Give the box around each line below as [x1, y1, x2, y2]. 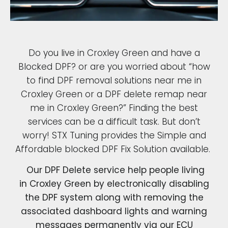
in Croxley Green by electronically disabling [19, 178, 209, 190]
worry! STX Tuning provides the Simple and [22, 129, 206, 142]
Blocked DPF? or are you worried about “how [18, 61, 210, 73]
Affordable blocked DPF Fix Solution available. [15, 143, 213, 156]
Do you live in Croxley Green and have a [28, 47, 200, 60]
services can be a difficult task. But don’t [27, 116, 201, 128]
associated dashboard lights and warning [21, 205, 207, 218]
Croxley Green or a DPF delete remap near [21, 88, 207, 101]
